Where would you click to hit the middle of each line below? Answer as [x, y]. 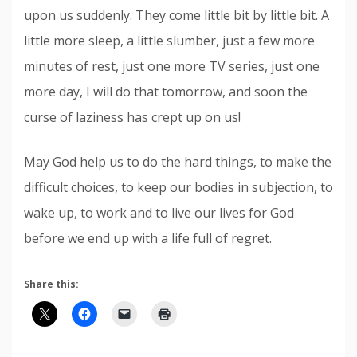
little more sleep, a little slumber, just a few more [169, 40]
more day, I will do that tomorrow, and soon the [166, 91]
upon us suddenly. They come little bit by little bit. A [177, 15]
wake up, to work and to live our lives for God [159, 212]
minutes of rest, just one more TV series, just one [172, 66]
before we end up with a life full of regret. [148, 238]
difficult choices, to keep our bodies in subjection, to [178, 187]
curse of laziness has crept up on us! [132, 117]
